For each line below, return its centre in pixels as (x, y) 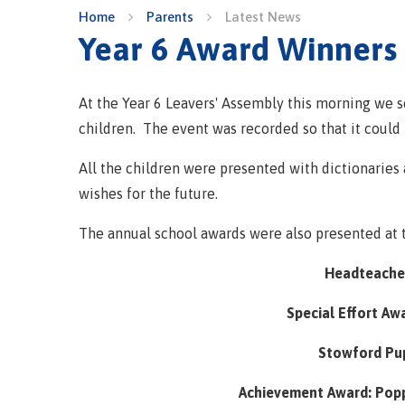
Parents (170, 17)
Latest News (263, 17)
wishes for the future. (150, 194)
